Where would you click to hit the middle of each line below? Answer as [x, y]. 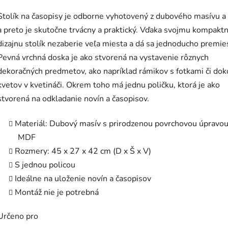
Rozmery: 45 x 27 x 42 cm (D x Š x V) [83, 151]
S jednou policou [45, 165]
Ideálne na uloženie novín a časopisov [83, 179]
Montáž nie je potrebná [57, 193]
